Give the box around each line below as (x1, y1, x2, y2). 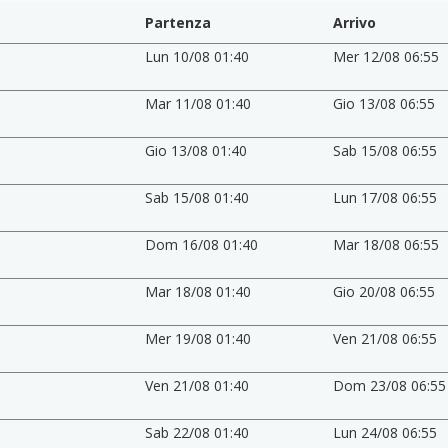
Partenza (144, 12, 211, 32)
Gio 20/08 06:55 (333, 281, 436, 301)
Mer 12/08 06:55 (333, 46, 440, 66)
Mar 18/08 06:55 (333, 234, 440, 254)
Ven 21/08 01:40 (144, 375, 249, 395)
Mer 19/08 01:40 (144, 328, 251, 348)
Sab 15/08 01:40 (144, 187, 249, 207)
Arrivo (333, 12, 377, 32)
